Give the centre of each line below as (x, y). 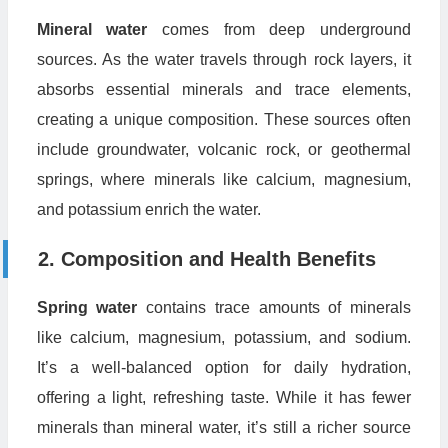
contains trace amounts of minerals (274, 307)
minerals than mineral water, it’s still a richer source (223, 427)
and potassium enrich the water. (148, 209)
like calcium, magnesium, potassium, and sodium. (223, 337)
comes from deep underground (279, 29)
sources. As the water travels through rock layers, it (223, 59)
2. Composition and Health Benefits (206, 258)
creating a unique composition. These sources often (223, 119)
